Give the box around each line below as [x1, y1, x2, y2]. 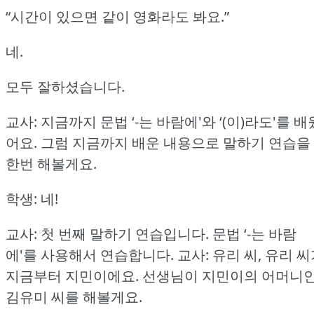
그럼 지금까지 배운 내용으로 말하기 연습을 [41, 133, 310, 153]
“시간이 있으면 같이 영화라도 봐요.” [6, 7, 229, 27]
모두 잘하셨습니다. [6, 77, 125, 97]
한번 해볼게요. [6, 154, 97, 174]
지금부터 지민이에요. [6, 266, 139, 286]
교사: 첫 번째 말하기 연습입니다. [6, 224, 209, 244]
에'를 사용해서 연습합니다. [6, 245, 174, 265]
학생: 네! [6, 189, 58, 209]
